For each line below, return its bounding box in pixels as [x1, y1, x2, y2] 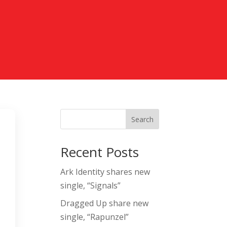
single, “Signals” [60, 180, 121, 192]
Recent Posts [60, 143, 139, 162]
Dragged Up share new [60, 198, 149, 209]
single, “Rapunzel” [60, 211, 129, 223]
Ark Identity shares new [60, 166, 150, 178]
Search [131, 115, 154, 125]
